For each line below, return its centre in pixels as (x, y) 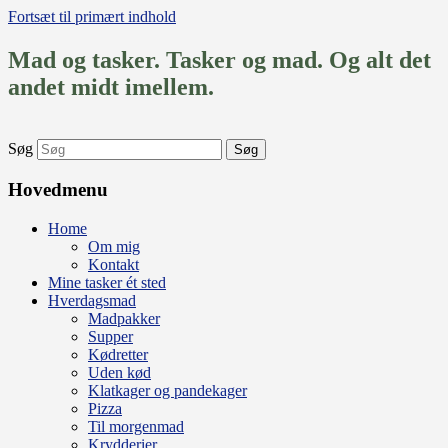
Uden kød (119, 372)
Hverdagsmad (92, 300)
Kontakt (113, 264)
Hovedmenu (58, 190)
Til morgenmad (136, 426)
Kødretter (118, 354)
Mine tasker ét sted (107, 282)
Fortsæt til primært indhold (92, 16)
